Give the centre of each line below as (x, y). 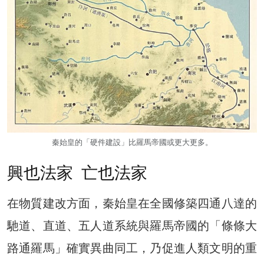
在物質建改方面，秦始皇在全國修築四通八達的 (132, 203)
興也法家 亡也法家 (77, 173)
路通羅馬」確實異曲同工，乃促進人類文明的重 (132, 248)
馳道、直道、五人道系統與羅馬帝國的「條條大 (132, 225)
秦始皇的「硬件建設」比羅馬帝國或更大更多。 (132, 143)
